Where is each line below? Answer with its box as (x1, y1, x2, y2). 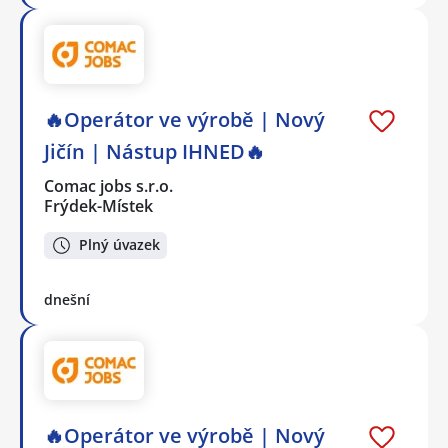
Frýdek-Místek (44, 195, 153, 218)
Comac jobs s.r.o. (44, 175, 175, 198)
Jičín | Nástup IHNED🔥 (44, 138, 265, 166)
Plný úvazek (79, 235, 160, 255)
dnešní (44, 289, 90, 309)
